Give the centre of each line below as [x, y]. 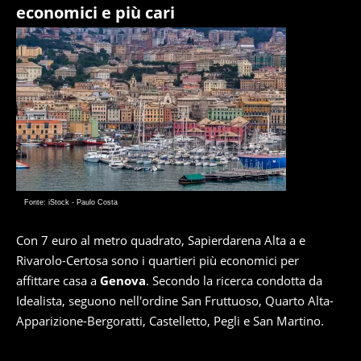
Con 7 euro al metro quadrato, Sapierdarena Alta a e [161, 240]
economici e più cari [95, 12]
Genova [123, 280]
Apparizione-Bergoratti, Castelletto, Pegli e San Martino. [170, 321]
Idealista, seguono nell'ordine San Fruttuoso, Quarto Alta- [175, 301]
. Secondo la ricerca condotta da [234, 280]
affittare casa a [58, 280]
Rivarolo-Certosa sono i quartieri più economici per [158, 260]
